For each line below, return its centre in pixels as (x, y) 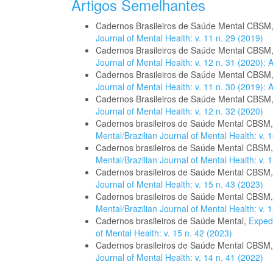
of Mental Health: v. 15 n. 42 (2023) (164, 233)
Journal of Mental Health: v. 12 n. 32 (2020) (179, 111)
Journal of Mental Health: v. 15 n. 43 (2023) (179, 184)
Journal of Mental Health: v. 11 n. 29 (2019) (179, 38)
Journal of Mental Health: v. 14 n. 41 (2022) (179, 257)
